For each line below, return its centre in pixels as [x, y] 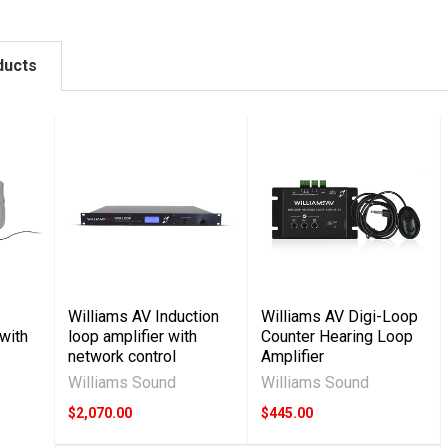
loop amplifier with [133, 336]
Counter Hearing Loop [337, 336]
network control [122, 356]
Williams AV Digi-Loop [340, 316]
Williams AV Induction [144, 316]
